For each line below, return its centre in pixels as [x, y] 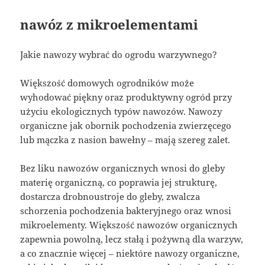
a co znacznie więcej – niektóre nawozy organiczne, [130, 253]
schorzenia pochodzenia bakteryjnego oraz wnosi [126, 210]
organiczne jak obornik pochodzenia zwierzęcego [126, 125]
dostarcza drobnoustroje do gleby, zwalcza [110, 196]
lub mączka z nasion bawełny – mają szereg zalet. [125, 139]
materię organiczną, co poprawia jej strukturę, [119, 182]
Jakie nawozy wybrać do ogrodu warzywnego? [119, 54]
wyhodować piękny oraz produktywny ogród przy [126, 97]
